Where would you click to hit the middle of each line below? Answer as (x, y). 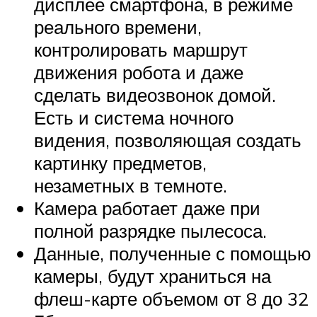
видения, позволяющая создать (168, 140)
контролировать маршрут (141, 50)
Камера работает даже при (147, 208)
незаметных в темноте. (131, 186)
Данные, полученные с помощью (173, 254)
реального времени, (118, 27)
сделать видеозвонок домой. (155, 95)
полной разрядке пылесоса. (150, 231)
